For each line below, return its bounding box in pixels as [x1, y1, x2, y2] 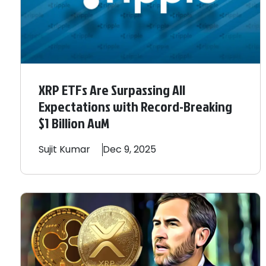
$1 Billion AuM [39, 113, 109, 134]
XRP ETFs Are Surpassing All [39, 80, 185, 100]
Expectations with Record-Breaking [39, 96, 232, 117]
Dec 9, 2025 [103, 142, 156, 157]
